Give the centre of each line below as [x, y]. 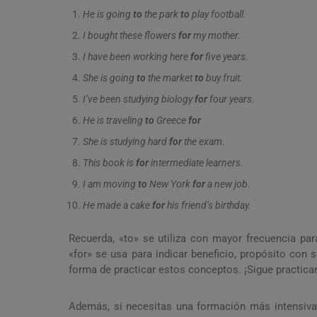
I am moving [110, 184]
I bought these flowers [131, 36]
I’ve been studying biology [139, 99]
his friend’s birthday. [208, 206]
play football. [218, 15]
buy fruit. [223, 78]
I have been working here [137, 57]
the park [161, 15]
